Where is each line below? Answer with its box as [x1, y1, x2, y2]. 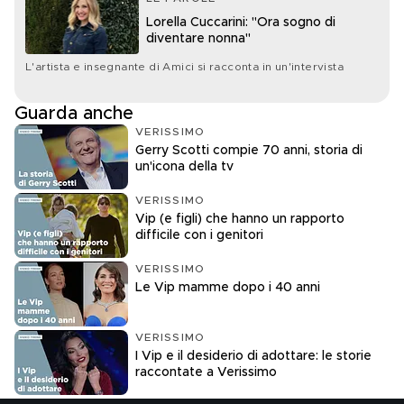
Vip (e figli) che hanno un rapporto [135, 213, 344, 225]
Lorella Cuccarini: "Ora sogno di [146, 16, 335, 29]
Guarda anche [14, 105, 133, 123]
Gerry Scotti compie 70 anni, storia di [135, 144, 363, 157]
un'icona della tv [135, 161, 234, 173]
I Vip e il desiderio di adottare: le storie [135, 350, 372, 363]
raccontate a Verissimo [135, 366, 277, 379]
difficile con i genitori [135, 229, 263, 242]
